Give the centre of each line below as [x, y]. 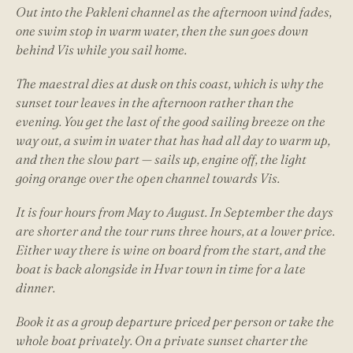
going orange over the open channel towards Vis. [148, 178]
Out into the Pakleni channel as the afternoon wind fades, [174, 12]
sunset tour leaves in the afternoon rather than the [155, 103]
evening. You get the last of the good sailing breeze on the [171, 122]
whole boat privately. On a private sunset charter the [162, 341]
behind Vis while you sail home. [101, 50]
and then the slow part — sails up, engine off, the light [161, 160]
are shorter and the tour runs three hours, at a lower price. [175, 231]
